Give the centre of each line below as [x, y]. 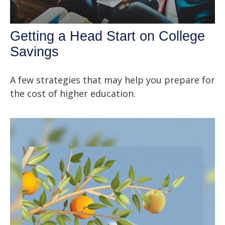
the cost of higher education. [73, 94]
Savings [34, 52]
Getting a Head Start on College [107, 36]
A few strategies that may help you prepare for [113, 80]
